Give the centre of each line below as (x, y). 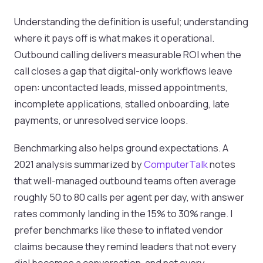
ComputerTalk (176, 164)
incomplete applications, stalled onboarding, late (122, 104)
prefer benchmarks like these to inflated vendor (119, 230)
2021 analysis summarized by (79, 164)
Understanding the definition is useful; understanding (131, 22)
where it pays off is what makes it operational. (114, 38)
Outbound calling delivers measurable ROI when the (128, 55)
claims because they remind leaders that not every (125, 247)
